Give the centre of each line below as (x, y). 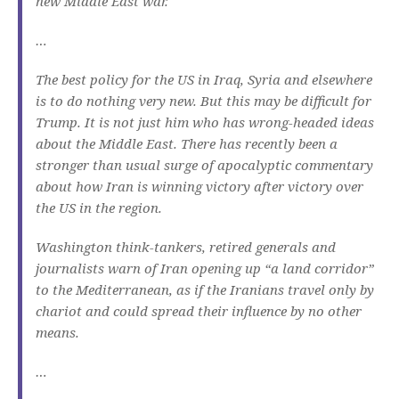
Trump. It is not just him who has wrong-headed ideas (205, 122)
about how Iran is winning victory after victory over (199, 187)
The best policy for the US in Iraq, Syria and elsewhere (204, 80)
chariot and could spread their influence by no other (199, 311)
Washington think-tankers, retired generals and (186, 247)
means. (57, 333)
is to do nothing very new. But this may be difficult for (204, 101)
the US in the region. (99, 208)
